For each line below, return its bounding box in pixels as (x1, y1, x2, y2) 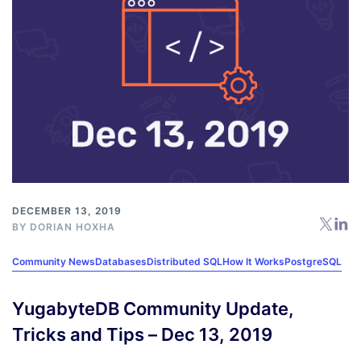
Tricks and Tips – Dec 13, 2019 (12, 324, 272, 346)
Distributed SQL (147, 255, 222, 268)
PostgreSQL (284, 255, 342, 268)
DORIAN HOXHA (30, 221, 115, 234)
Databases (95, 255, 147, 268)
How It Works (222, 255, 284, 268)
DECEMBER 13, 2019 (12, 205, 122, 218)
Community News (12, 255, 95, 268)
